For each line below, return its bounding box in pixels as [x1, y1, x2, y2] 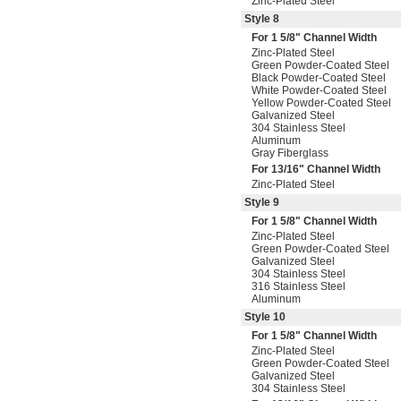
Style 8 [244, 13, 279, 25]
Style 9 [244, 196, 279, 209]
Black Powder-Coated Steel [252, 72, 386, 84]
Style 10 [244, 311, 286, 323]
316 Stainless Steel [252, 280, 346, 293]
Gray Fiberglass [252, 147, 328, 159]
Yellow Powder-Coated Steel [252, 97, 391, 109]
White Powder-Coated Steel [252, 84, 387, 97]
